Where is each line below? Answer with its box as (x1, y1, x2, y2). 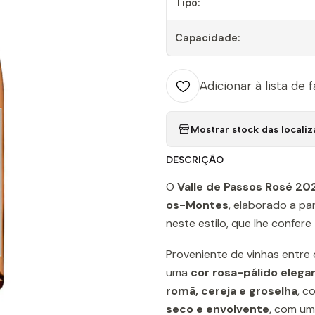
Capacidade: (175, 32, 240, 44)
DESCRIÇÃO (166, 154, 224, 165)
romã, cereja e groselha (166, 283, 297, 298)
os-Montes (166, 198, 229, 212)
